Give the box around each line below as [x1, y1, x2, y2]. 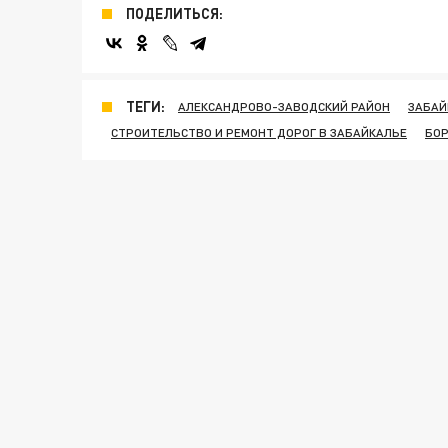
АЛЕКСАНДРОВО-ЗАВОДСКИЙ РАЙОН [178, 99, 390, 114]
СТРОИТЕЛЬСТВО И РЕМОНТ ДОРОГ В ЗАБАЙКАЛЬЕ [111, 125, 407, 140]
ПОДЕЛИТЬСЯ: [126, 5, 223, 22]
